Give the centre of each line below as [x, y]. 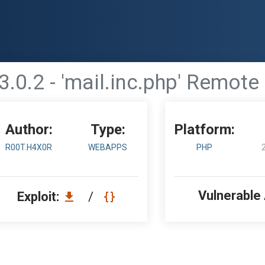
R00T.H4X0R [29, 147]
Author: [29, 130]
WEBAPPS [108, 147]
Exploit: [40, 197]
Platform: [205, 130]
